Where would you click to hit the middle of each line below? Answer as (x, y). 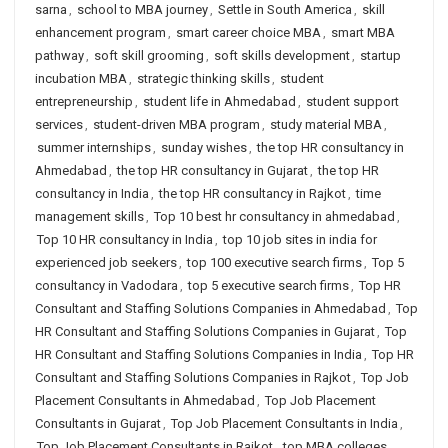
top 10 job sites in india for (300, 239)
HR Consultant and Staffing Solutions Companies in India (198, 354)
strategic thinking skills (203, 78)
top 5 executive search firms (268, 285)
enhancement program (100, 32)
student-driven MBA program (176, 124)
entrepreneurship (84, 101)
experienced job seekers (106, 262)
